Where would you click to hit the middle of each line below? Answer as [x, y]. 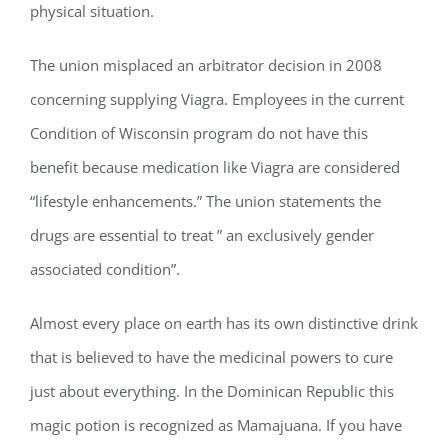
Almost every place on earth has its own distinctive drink [224, 323]
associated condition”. [105, 269]
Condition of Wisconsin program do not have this [199, 133]
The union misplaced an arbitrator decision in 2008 [206, 65]
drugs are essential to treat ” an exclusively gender [202, 235]
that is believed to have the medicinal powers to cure [211, 357]
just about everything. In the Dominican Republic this [212, 391]
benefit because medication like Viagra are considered [215, 167]
